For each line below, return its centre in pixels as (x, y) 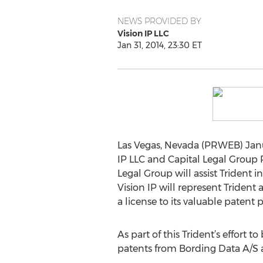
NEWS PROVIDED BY (159, 21)
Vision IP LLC (143, 33)
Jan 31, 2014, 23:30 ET (159, 45)
